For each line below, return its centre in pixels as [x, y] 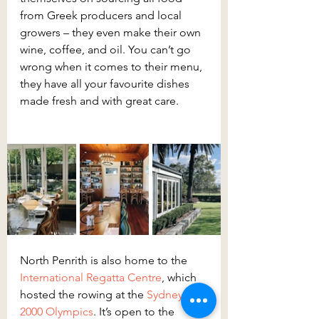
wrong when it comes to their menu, [113, 66]
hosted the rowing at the [83, 294]
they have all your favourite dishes [106, 83]
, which [181, 277]
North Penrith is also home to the [105, 260]
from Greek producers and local [102, 15]
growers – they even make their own [112, 32]
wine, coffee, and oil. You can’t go [107, 49]
